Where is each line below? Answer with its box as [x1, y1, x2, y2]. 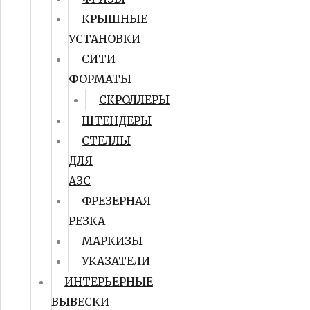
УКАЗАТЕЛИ [82, 254, 150, 268]
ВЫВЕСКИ [51, 295, 109, 309]
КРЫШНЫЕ [82, 12, 147, 26]
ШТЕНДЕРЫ [82, 113, 152, 127]
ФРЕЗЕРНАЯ [82, 194, 151, 208]
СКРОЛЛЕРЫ [99, 93, 170, 107]
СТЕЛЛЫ [82, 134, 131, 147]
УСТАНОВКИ [69, 32, 140, 46]
